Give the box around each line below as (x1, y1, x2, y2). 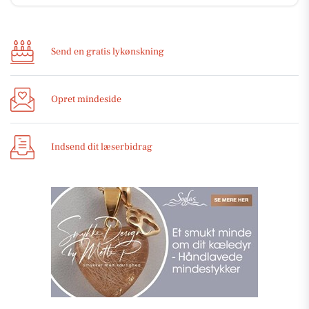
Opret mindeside (51, 92, 121, 106)
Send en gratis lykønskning (51, 45, 164, 58)
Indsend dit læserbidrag (51, 140, 152, 153)
